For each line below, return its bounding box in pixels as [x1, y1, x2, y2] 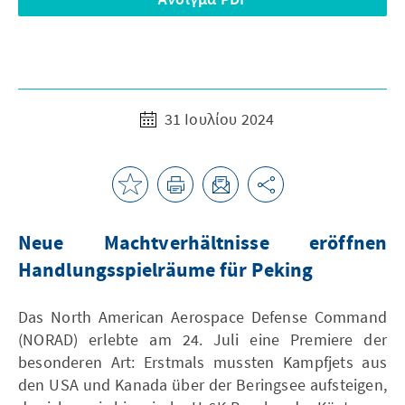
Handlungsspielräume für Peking [18, 257, 314, 285]
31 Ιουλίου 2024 [160, 108, 275, 129]
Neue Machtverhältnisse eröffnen [18, 230, 387, 258]
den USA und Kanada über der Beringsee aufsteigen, [18, 373, 387, 395]
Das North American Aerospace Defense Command [18, 306, 387, 327]
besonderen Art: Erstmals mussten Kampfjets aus [18, 351, 387, 372]
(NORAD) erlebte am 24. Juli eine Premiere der [18, 328, 387, 350]
